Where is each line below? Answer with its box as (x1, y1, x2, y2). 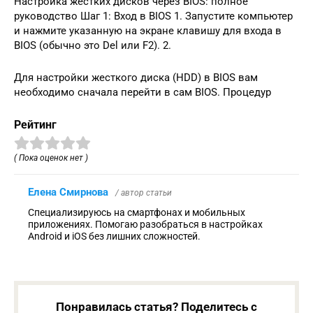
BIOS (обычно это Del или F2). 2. (14, 38, 171, 52)
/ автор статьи (115, 187, 172, 198)
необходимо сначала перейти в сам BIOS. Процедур (14, 85, 271, 99)
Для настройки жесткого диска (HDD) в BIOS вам (14, 71, 258, 84)
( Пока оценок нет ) (14, 152, 88, 163)
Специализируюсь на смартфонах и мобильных (28, 206, 245, 218)
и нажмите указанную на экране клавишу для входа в (14, 24, 282, 37)
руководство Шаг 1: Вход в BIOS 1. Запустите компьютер (14, 9, 293, 22)
